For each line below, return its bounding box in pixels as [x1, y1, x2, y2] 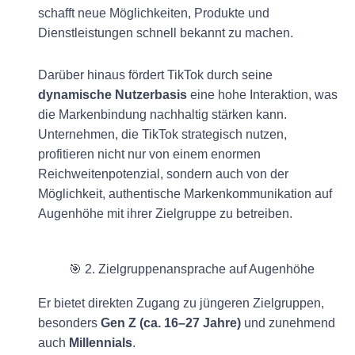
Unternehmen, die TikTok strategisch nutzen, [38, 127, 287, 141]
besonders [38, 315, 101, 330]
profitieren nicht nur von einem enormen [38, 147, 261, 161]
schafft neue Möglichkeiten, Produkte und [38, 6, 269, 20]
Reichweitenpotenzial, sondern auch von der [38, 166, 288, 181]
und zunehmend [241, 315, 335, 330]
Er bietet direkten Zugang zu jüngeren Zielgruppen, [38, 296, 324, 310]
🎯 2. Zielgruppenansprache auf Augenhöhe [69, 261, 315, 276]
